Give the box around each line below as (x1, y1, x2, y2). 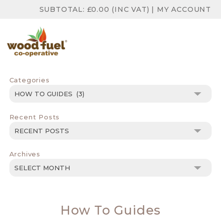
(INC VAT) (109, 5, 149, 14)
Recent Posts (9, 113, 60, 121)
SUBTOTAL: (39, 5, 87, 14)
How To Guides (60, 203, 161, 218)
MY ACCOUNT (156, 5, 211, 14)
